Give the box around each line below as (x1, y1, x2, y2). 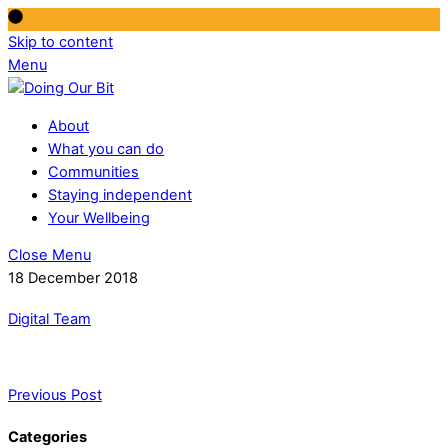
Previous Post (8, 385, 102, 404)
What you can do (48, 139, 164, 158)
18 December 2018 (8, 269, 138, 288)
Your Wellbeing (48, 208, 150, 227)
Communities (48, 162, 139, 181)
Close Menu (8, 246, 91, 265)
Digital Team (8, 310, 91, 329)
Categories (8, 427, 87, 446)
